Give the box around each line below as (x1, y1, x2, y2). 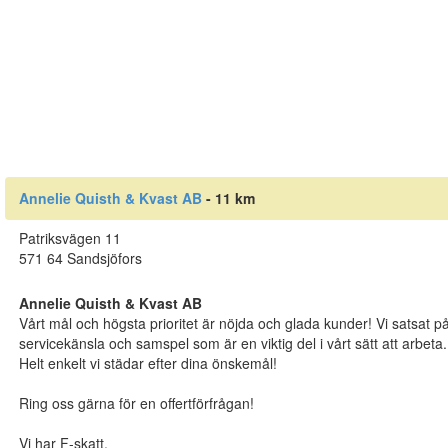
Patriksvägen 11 (18, 228, 121, 249)
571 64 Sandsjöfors (18, 248, 142, 269)
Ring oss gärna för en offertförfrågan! (18, 393, 254, 414)
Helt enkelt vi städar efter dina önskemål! (18, 353, 277, 374)
